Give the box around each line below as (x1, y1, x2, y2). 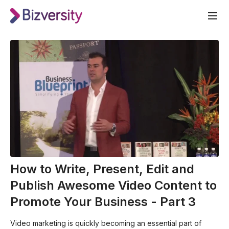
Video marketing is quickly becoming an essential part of (10, 219, 201, 228)
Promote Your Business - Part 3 (10, 194, 196, 210)
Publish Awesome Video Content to (10, 178, 217, 193)
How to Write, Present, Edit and (10, 162, 194, 177)
